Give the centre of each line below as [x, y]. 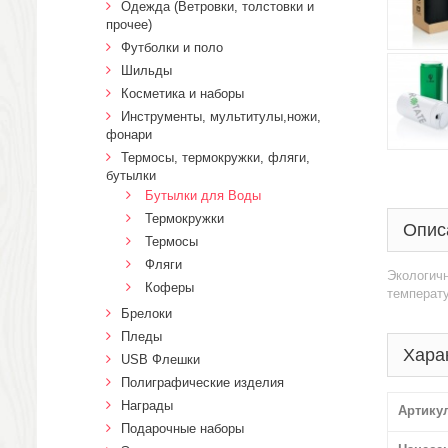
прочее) [129, 24]
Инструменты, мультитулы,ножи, [221, 116]
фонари [129, 134]
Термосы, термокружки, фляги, [215, 157]
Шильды [146, 70]
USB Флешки [160, 359]
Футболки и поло [172, 47]
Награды [147, 405]
